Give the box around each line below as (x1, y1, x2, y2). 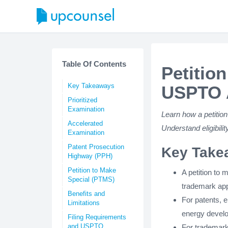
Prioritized (68, 96, 97, 104)
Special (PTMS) (68, 176, 115, 183)
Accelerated (68, 120, 103, 127)
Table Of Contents (62, 60, 126, 68)
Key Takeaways (68, 82, 115, 90)
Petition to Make (68, 166, 116, 174)
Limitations (68, 199, 100, 207)
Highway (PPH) (68, 152, 112, 160)
